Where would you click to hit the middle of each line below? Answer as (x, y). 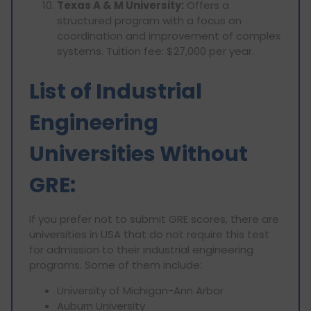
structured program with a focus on (149, 21)
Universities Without (138, 154)
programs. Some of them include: (116, 265)
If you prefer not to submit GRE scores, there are (154, 219)
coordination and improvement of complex (169, 36)
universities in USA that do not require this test (149, 235)
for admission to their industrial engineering (141, 250)
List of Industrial (116, 92)
